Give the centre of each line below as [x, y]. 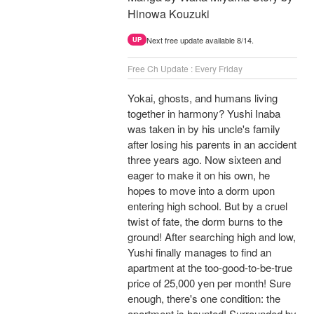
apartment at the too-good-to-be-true [210, 268]
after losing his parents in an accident [212, 144]
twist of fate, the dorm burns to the [205, 221]
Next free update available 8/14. [200, 40]
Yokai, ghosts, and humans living [203, 98]
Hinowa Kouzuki [169, 14]
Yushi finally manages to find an [199, 252]
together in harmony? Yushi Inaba [204, 114]
